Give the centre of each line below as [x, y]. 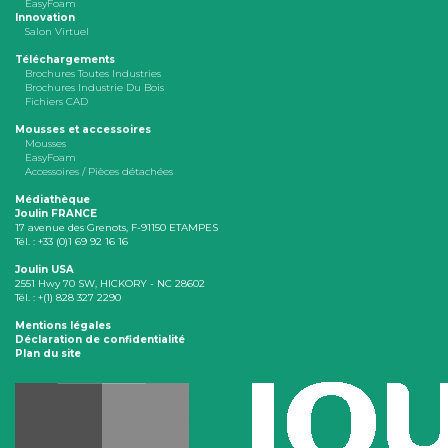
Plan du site [48, 354]
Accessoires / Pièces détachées [99, 172]
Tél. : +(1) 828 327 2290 [68, 298]
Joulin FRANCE [56, 214]
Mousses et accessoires [83, 130]
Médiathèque [52, 200]
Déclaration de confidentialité [100, 340]
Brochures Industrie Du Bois [94, 88]
